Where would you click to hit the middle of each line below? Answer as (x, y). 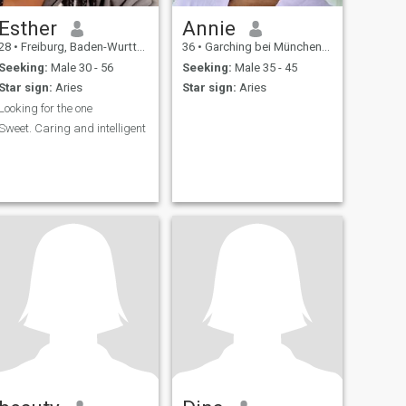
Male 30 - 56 (80, 67)
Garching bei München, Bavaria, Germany (261, 47)
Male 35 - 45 (264, 67)
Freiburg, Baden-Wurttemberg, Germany (77, 47)
